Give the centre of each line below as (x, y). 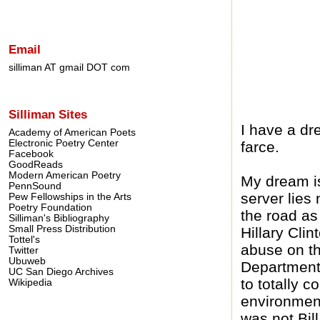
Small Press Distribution (62, 229)
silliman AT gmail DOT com (69, 68)
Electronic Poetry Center (64, 143)
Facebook (31, 154)
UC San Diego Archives (61, 271)
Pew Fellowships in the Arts (70, 196)
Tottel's (24, 239)
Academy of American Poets (72, 132)
